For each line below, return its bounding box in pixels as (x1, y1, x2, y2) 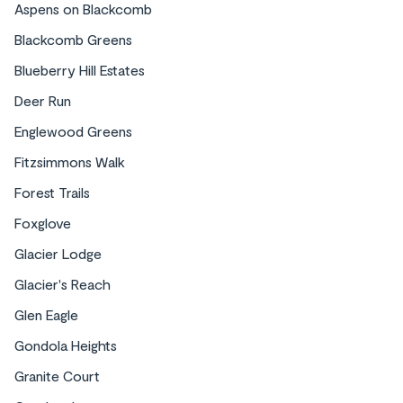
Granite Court (14, 367, 100, 385)
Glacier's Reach (14, 275, 111, 293)
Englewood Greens (14, 122, 132, 140)
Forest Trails (14, 184, 90, 201)
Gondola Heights (14, 336, 117, 354)
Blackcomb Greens (14, 31, 132, 49)
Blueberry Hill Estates (14, 61, 145, 79)
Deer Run (14, 92, 71, 110)
